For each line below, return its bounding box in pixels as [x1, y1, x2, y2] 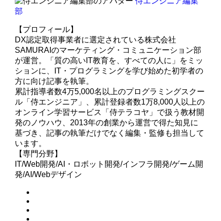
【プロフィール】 [15, 25, 78, 34]
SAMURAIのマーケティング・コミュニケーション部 [15, 45, 202, 54]
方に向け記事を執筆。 [15, 76, 94, 85]
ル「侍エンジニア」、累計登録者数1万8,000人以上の [15, 97, 205, 106]
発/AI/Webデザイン [15, 170, 82, 179]
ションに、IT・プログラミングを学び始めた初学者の [15, 66, 204, 75]
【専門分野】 [15, 149, 63, 158]
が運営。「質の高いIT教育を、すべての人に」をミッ [15, 56, 204, 65]
